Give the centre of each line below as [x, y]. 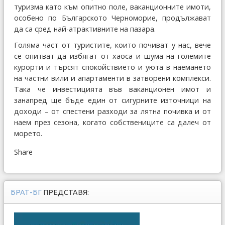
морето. [28, 133]
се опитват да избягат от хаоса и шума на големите [113, 56]
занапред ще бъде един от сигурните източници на [113, 100]
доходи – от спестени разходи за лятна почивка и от [113, 111]
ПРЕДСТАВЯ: [66, 192]
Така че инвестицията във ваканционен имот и [113, 89]
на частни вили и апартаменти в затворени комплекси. [113, 78]
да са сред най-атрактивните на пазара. [85, 29]
